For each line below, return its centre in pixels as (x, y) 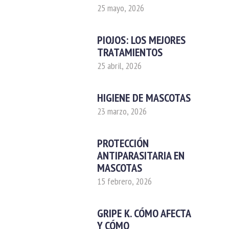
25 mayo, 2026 (121, 8)
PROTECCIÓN (123, 143)
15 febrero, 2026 (124, 181)
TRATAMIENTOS (130, 52)
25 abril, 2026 (119, 65)
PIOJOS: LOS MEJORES (141, 40)
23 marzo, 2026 (122, 111)
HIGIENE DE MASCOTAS (144, 97)
